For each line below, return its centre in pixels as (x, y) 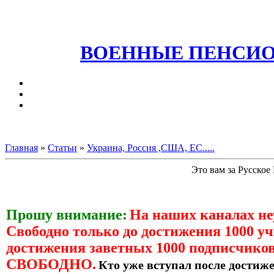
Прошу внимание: (67, 214)
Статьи (62, 147)
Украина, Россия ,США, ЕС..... (151, 147)
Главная (21, 147)
